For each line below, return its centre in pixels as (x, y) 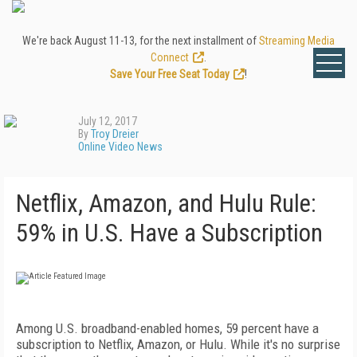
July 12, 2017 (108, 121)
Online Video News (120, 147)
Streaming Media (297, 41)
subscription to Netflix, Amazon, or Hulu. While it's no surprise (178, 344)
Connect (170, 57)
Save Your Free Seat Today (170, 74)
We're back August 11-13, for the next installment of (141, 41)
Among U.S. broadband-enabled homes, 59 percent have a (167, 328)
